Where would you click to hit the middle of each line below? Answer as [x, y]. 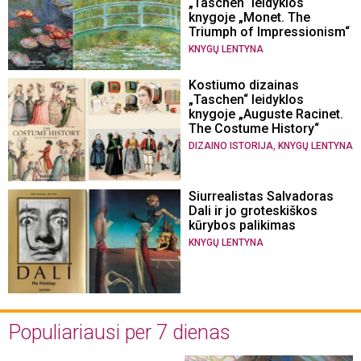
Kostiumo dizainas [244, 85]
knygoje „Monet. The [249, 17]
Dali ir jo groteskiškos [253, 211]
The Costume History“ [254, 128]
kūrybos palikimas [242, 226]
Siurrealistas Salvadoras [261, 197]
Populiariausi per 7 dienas [119, 332]
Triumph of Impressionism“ [269, 31]
